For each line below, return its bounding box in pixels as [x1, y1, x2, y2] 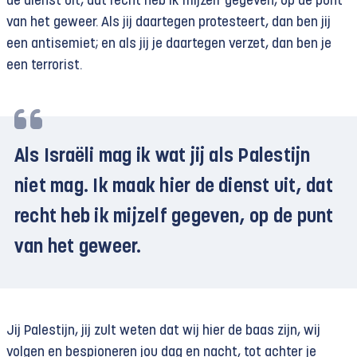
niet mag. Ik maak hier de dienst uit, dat [14, 177, 333, 197]
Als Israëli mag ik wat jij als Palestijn [14, 147, 311, 167]
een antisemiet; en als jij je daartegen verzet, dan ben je [6, 37, 331, 51]
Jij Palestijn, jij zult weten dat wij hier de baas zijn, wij [6, 324, 320, 338]
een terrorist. [6, 58, 82, 73]
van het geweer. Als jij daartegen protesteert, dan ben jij [6, 15, 331, 29]
